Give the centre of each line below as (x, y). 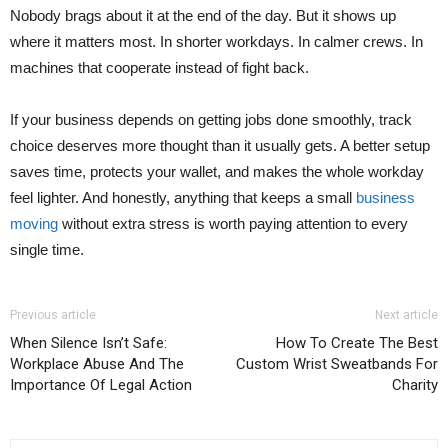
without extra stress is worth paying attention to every (233, 223)
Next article (406, 314)
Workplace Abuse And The (97, 363)
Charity (415, 384)
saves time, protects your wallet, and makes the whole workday (217, 171)
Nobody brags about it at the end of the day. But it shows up (203, 15)
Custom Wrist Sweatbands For (337, 363)
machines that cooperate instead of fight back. (159, 67)
